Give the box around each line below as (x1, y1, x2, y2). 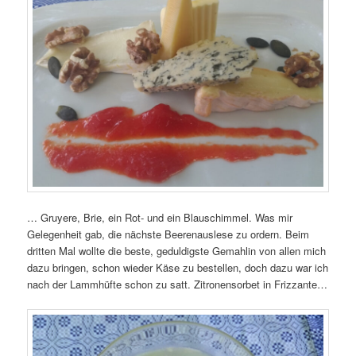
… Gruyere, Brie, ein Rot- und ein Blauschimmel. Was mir (27, 209, 293, 225)
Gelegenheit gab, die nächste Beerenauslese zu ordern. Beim (27, 226, 310, 242)
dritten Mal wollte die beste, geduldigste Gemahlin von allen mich (27, 242, 327, 258)
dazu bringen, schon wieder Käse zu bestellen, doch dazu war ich (27, 259, 329, 275)
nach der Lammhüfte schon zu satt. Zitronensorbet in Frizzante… (27, 276, 328, 292)
